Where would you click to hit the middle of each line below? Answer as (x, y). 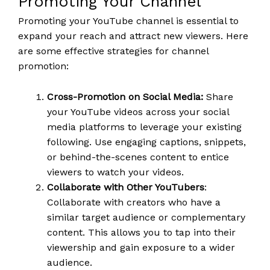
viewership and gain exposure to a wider (141, 247)
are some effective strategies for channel (113, 51)
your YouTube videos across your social (138, 112)
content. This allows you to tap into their (141, 232)
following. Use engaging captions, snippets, (146, 142)
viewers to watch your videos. (115, 172)
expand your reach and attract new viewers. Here (133, 36)
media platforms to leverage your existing (144, 127)
